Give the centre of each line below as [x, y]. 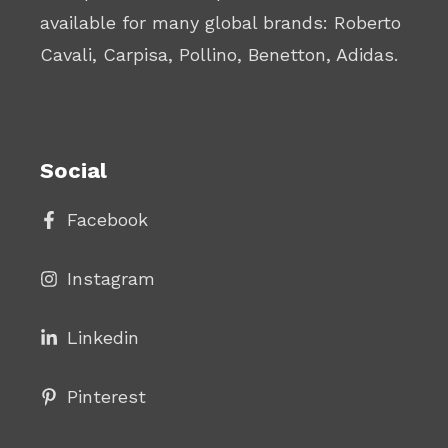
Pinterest [106, 396]
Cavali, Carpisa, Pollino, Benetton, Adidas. [219, 54]
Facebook [107, 219]
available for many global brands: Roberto [220, 22]
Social [73, 170]
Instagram [111, 278]
